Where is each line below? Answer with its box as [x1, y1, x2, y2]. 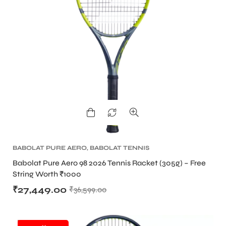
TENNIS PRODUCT [45, 153, 109, 161]
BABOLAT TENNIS [90, 144, 149, 152]
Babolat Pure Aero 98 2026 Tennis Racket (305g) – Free [13, 158, 206, 168]
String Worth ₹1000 [13, 169, 81, 179]
